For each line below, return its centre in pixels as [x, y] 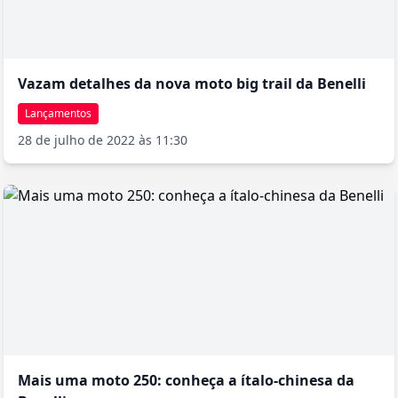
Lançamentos [58, 113]
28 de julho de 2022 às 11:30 [103, 139]
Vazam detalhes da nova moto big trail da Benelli [192, 83]
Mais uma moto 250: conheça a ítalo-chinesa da [186, 380]
